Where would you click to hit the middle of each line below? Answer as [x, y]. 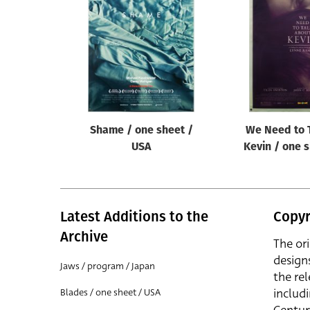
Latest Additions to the [134, 217]
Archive [84, 237]
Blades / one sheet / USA [110, 292]
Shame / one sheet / [141, 131]
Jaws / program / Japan [108, 266]
